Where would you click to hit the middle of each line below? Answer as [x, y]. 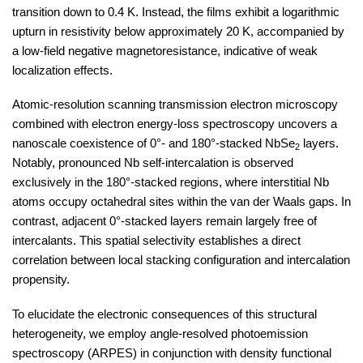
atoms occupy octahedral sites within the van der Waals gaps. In [181, 202]
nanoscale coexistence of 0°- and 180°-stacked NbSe [154, 144]
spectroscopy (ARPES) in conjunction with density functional [172, 353]
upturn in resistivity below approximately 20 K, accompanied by [178, 31]
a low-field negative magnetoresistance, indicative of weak [165, 51]
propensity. [41, 280]
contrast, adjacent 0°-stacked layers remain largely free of [164, 222]
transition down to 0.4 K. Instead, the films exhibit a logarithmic [176, 12]
